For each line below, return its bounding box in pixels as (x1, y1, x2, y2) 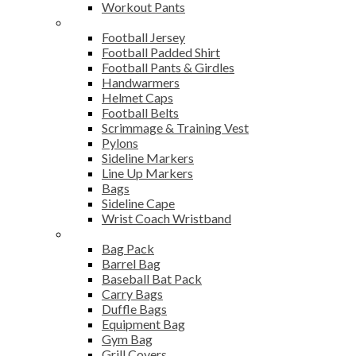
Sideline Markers (102, 149, 194, 165)
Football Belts (102, 104, 179, 120)
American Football (70, 14, 171, 29)
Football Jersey (102, 29, 185, 44)
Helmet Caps (102, 89, 173, 105)
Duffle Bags (102, 300, 167, 316)
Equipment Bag (102, 315, 185, 331)
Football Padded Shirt (102, 44, 220, 60)
